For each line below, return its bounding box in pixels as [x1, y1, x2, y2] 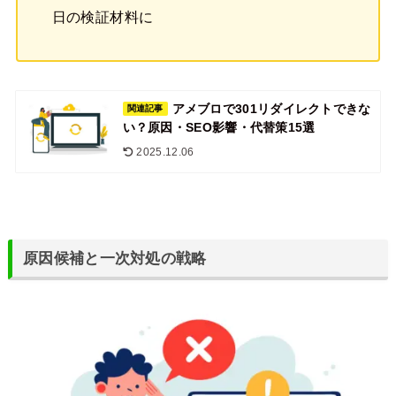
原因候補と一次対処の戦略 [23, 248, 207, 267]
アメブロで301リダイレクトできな [171, 102, 371, 117]
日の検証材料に [51, 9, 154, 26]
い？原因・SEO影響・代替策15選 [122, 120, 316, 135]
